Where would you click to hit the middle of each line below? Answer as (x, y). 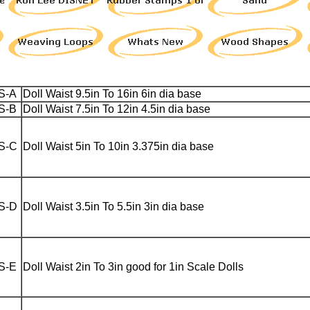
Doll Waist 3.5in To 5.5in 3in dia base (113, 207)
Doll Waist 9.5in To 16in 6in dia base (112, 94)
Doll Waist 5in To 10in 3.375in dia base (118, 146)
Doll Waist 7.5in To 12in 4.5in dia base (117, 109)
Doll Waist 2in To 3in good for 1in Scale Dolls (133, 267)
